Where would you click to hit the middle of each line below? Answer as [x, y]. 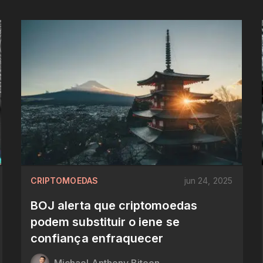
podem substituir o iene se [105, 222]
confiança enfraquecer [97, 238]
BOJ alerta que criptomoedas [114, 205]
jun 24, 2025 [208, 180]
